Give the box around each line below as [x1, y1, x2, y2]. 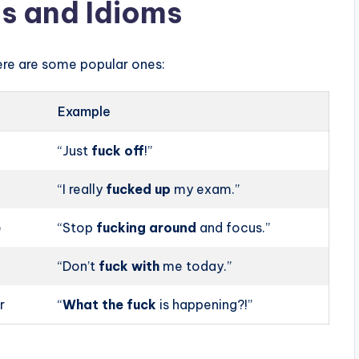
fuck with [99, 257, 160, 274]
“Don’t [58, 257, 99, 274]
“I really [58, 180, 107, 197]
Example [58, 103, 111, 119]
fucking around [96, 219, 197, 236]
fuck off [91, 142, 145, 159]
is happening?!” [156, 296, 253, 313]
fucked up [106, 180, 171, 197]
